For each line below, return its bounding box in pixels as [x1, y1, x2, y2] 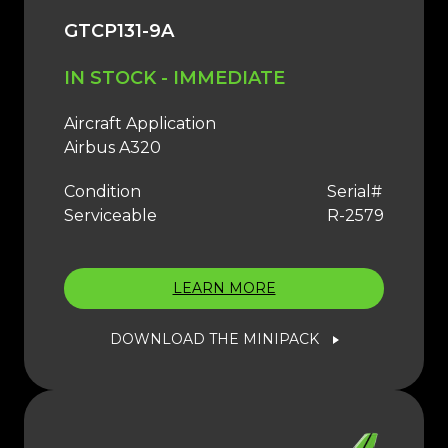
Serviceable [64, 206, 157, 226]
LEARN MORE [172, 279, 276, 298]
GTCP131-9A [64, 20, 174, 43]
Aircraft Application [64, 114, 216, 134]
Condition [64, 182, 141, 202]
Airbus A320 [64, 138, 161, 158]
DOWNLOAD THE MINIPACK [109, 330, 319, 349]
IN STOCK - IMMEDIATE [64, 67, 285, 90]
